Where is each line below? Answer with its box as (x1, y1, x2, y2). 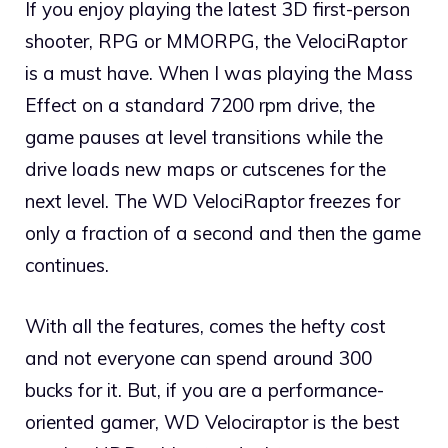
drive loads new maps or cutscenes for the (25, 157, 386, 182)
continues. (25, 253, 109, 278)
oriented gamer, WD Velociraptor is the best (25, 409, 400, 434)
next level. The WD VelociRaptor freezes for (25, 189, 400, 214)
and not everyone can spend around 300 (25, 345, 372, 370)
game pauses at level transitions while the (25, 125, 383, 150)
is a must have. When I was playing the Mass (25, 61, 413, 86)
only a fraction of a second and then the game (25, 221, 421, 246)
